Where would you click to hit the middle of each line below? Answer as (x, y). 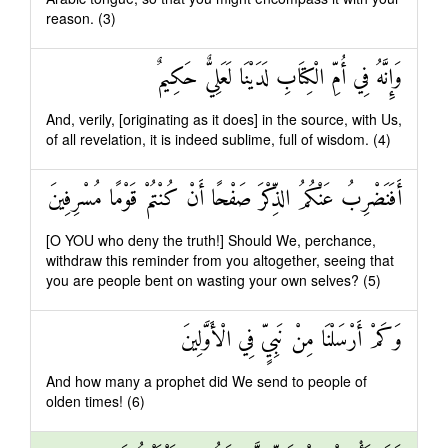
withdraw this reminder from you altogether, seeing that (220, 260)
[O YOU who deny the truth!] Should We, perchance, (211, 240)
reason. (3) (81, 18)
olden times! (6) (95, 401)
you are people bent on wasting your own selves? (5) (213, 280)
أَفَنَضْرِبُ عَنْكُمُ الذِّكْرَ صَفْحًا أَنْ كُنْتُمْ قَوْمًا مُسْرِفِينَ (225, 199)
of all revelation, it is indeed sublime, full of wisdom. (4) (218, 139)
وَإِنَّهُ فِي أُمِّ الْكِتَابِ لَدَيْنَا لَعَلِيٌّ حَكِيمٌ (279, 78)
